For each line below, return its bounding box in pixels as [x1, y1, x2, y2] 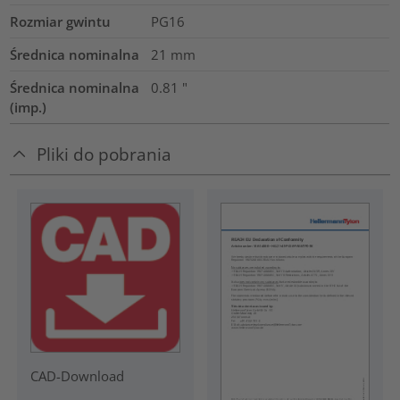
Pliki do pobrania [37, 142, 172, 165]
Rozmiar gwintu [10, 12, 112, 31]
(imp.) [10, 98, 47, 117]
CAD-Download [29, 366, 124, 385]
